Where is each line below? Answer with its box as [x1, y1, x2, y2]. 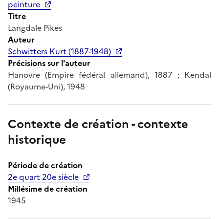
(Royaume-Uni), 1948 [8, 80, 85, 92]
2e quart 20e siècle [8, 171, 79, 183]
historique [8, 131, 66, 149]
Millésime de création [8, 182, 88, 195]
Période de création [8, 159, 83, 171]
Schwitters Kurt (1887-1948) [8, 45, 111, 57]
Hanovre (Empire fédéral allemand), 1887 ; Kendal [8, 68, 211, 81]
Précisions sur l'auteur [8, 57, 90, 69]
